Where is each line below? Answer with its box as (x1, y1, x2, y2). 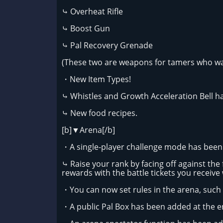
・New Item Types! (62, 74, 131, 85)
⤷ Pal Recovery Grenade (62, 40, 153, 51)
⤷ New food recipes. (62, 108, 137, 118)
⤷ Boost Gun (62, 23, 110, 34)
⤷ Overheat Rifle (62, 6, 123, 17)
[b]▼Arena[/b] (62, 124, 115, 135)
